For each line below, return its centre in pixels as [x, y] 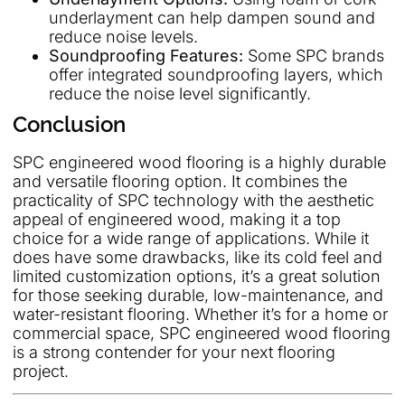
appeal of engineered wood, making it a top [177, 219]
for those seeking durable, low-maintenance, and [198, 295]
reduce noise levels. [123, 36]
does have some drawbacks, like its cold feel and [198, 257]
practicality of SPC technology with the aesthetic [193, 200]
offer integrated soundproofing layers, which [216, 74]
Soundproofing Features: [146, 55]
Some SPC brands [314, 55]
